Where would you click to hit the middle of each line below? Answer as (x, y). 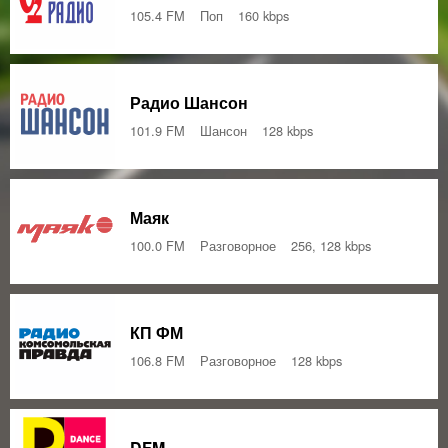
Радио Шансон (189, 102)
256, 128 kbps (331, 245)
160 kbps (263, 15)
